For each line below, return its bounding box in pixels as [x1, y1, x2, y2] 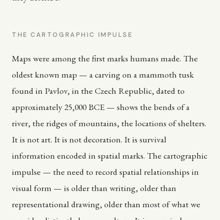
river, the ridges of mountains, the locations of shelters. [12, 117, 206, 129]
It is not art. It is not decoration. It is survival [12, 133, 166, 145]
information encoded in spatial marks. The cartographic [12, 149, 207, 161]
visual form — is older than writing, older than [12, 182, 176, 193]
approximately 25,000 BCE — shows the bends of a [12, 101, 190, 112]
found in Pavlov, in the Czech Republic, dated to [12, 84, 185, 96]
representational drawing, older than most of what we [12, 198, 200, 210]
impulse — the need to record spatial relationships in [12, 165, 199, 177]
